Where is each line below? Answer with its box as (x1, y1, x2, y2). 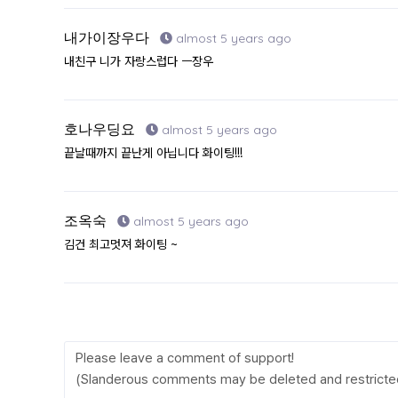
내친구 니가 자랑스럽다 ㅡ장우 (64, 54, 213, 69)
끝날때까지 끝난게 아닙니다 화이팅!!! (64, 146, 243, 161)
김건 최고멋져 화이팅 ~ (64, 237, 178, 252)
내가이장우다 (64, 28, 153, 47)
